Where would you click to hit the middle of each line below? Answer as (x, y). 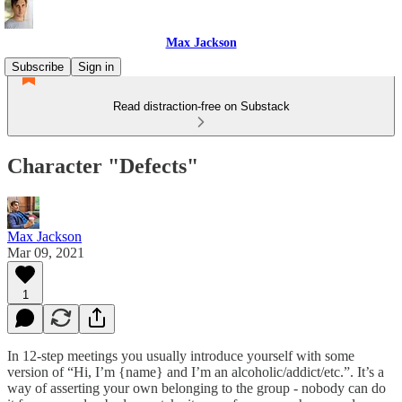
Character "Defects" (103, 166)
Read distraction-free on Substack (201, 106)
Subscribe (38, 67)
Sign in (96, 67)
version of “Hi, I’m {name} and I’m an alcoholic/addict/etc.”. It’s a (196, 371)
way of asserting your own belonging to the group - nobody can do (197, 388)
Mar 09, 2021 (46, 252)
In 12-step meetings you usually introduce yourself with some (181, 355)
